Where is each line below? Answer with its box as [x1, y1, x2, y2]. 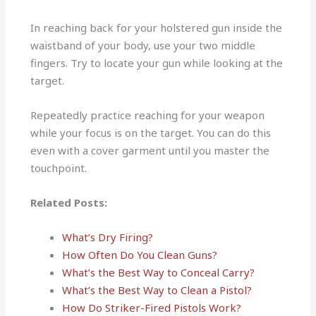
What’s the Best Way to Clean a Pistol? [62, 283, 253, 298]
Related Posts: [30, 195, 108, 210]
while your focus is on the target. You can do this [30, 126, 272, 140]
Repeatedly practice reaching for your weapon [30, 108, 265, 123]
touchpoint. [30, 161, 87, 176]
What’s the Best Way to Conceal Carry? [62, 265, 255, 280]
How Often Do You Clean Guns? [62, 248, 218, 262]
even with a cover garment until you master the [30, 143, 270, 158]
